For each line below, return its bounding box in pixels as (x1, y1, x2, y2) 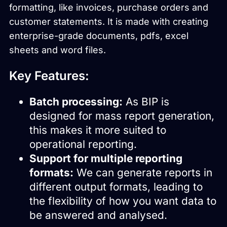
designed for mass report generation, (29, 109, 214, 123)
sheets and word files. (9, 45, 106, 56)
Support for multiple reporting (29, 152, 182, 165)
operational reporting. (29, 138, 137, 151)
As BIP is (123, 95, 169, 108)
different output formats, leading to (29, 180, 203, 194)
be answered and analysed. (29, 209, 167, 222)
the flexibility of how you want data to (29, 195, 216, 208)
